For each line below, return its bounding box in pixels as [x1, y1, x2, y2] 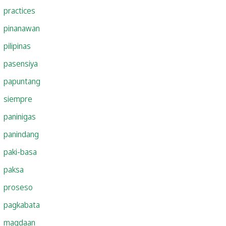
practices [4, 5, 35, 16]
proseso [4, 181, 33, 193]
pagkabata [4, 199, 40, 210]
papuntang [4, 75, 40, 87]
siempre [4, 93, 32, 104]
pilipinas [4, 40, 31, 51]
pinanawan [4, 22, 40, 34]
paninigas [4, 110, 36, 122]
